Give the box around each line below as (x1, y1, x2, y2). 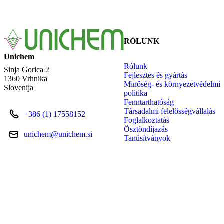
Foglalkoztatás (124, 116, 169, 125)
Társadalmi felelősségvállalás (124, 107, 215, 116)
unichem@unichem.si (24, 129, 92, 138)
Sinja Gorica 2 (4, 65, 49, 74)
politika (124, 89, 147, 98)
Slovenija (4, 83, 33, 92)
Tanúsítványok (124, 134, 170, 143)
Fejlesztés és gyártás (124, 71, 187, 80)
